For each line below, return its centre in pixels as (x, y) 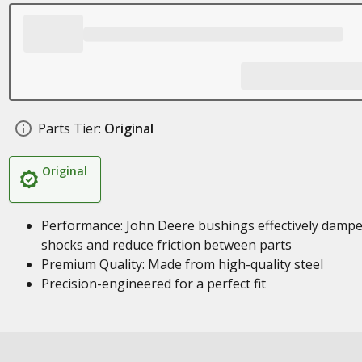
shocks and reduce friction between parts (166, 245)
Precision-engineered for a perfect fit (153, 284)
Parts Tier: (69, 128)
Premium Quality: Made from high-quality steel (182, 264)
